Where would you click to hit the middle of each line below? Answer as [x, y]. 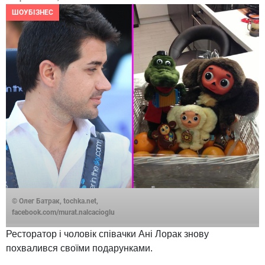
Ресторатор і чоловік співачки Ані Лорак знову [107, 234]
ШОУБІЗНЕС [33, 12]
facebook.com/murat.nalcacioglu [63, 213]
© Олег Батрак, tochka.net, [55, 201]
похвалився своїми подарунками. [79, 248]
